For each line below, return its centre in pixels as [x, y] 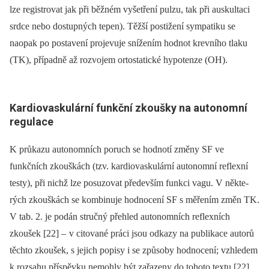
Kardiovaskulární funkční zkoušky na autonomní [128, 108]
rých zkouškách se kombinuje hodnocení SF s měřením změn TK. [134, 199]
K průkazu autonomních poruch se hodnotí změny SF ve [117, 149]
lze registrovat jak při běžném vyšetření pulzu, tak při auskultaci [130, 10]
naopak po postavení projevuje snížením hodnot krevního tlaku [128, 43]
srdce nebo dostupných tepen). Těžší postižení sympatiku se [122, 26]
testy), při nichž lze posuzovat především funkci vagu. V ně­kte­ [129, 183]
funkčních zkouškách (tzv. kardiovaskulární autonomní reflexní [129, 166]
